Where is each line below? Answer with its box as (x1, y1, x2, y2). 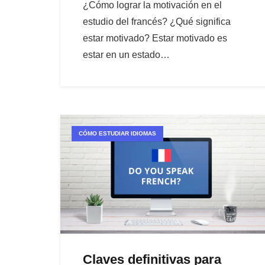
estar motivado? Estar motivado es (83, 33, 228, 43)
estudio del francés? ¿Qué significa (83, 16, 231, 27)
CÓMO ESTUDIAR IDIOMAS (79, 130, 157, 137)
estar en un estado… (83, 49, 170, 60)
